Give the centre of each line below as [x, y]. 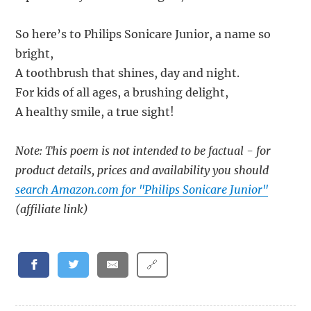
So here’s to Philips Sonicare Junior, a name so [143, 34]
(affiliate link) [52, 209]
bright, [35, 54]
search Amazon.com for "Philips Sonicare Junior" [142, 190]
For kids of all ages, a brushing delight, [122, 93]
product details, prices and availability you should [142, 170]
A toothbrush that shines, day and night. [128, 73]
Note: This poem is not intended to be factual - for [143, 151]
